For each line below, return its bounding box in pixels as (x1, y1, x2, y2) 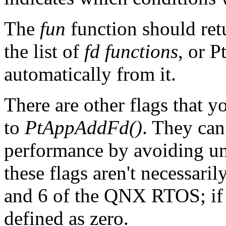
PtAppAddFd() (25, 117, 142, 139)
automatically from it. (4, 63, 176, 85)
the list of (4, 40, 84, 63)
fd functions (84, 40, 178, 63)
